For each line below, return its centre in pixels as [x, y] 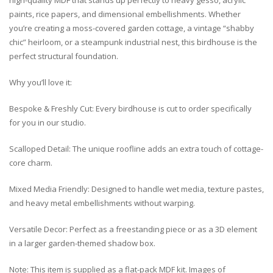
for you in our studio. [48, 123]
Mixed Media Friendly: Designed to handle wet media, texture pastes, [136, 189]
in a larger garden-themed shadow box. [82, 243]
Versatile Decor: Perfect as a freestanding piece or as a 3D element [133, 229]
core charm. [31, 163]
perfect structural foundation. [64, 56]
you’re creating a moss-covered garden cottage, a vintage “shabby [132, 28]
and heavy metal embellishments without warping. [102, 203]
